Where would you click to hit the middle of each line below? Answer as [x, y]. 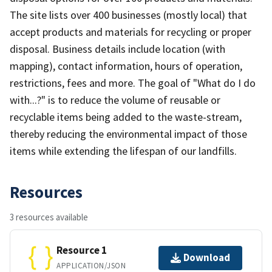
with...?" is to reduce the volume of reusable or [115, 100]
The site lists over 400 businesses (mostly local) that [128, 15]
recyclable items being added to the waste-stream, [126, 117]
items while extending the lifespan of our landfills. [123, 151]
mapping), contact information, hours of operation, [126, 66]
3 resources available [49, 217]
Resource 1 [82, 250]
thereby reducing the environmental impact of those [128, 134]
